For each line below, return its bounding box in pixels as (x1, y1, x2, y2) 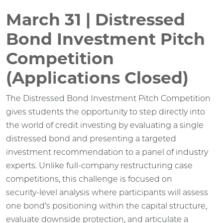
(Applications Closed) (6, 67, 189, 88)
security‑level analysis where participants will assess (6, 187, 208, 197)
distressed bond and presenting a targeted (6, 133, 176, 143)
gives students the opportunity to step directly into (6, 107, 205, 116)
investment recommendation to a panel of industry (6, 147, 208, 157)
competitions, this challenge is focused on (6, 174, 172, 184)
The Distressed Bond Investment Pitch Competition (6, 93, 211, 103)
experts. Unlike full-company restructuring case (6, 160, 193, 170)
